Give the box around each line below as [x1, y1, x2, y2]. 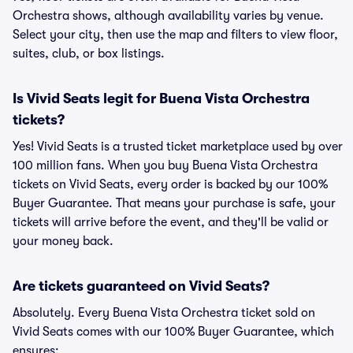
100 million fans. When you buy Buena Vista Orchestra [13, 158, 318, 173]
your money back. [13, 234, 113, 248]
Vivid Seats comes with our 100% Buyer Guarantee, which [13, 325, 334, 339]
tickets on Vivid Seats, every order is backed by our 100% [13, 177, 328, 191]
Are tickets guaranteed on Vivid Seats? [13, 278, 269, 294]
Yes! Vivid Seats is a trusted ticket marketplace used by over [13, 139, 343, 154]
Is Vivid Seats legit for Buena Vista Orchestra [13, 91, 310, 106]
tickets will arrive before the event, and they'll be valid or [13, 215, 329, 229]
